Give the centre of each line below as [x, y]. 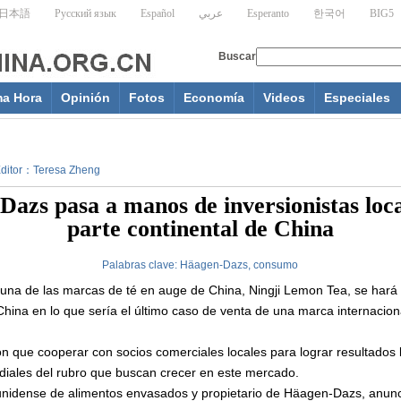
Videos [284, 98]
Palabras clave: [141, 265]
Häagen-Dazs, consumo [239, 265]
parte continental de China [200, 229]
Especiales [357, 98]
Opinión [85, 98]
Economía [214, 98]
